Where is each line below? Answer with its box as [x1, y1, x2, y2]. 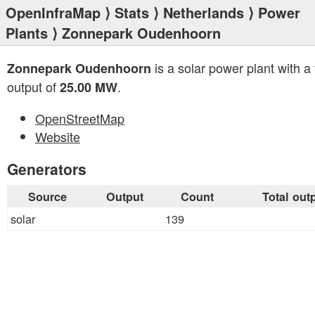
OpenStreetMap [35, 109, 124, 127]
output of [7, 77, 60, 96]
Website [35, 127, 80, 146]
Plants [6, 22, 48, 43]
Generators [7, 158, 86, 179]
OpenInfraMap [6, 2, 101, 22]
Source [27, 188, 67, 205]
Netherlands [163, 2, 244, 22]
